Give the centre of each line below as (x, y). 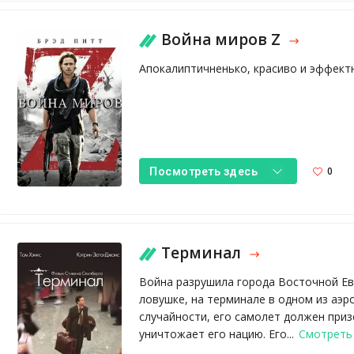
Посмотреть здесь (204, 171)
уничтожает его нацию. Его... (218, 334)
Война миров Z (223, 40)
